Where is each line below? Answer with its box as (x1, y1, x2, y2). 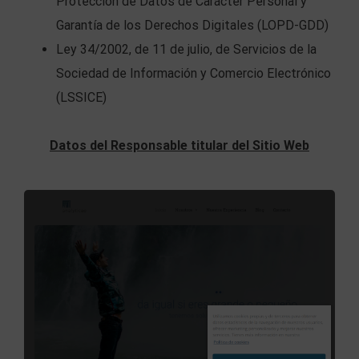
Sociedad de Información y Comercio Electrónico (56, 66, 331, 81)
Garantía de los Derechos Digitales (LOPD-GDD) (56, 18, 329, 33)
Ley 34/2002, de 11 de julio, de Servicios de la (56, 42, 317, 57)
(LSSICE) (56, 90, 107, 105)
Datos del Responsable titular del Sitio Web (50, 138, 309, 153)
